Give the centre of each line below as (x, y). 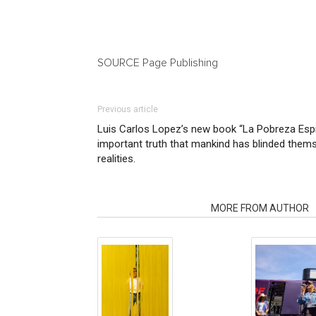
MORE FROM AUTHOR (260, 208)
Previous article (128, 109)
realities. (116, 159)
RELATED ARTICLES (150, 208)
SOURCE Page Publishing (158, 63)
